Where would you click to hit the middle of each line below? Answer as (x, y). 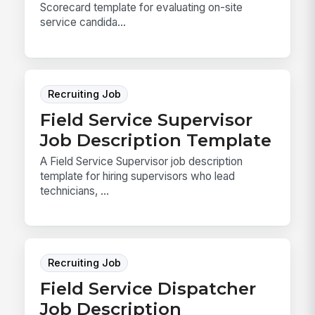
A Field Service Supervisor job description (142, 161)
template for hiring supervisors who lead (138, 176)
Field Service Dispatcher (148, 288)
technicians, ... (75, 191)
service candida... (83, 22)
